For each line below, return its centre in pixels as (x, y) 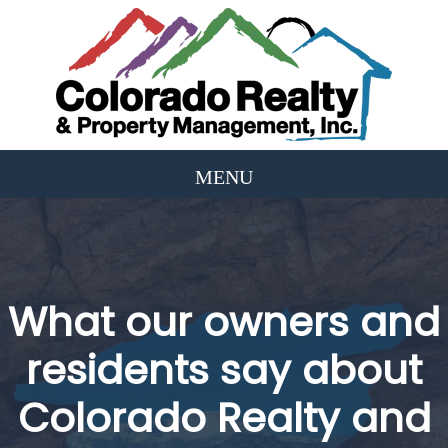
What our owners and (224, 322)
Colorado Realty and (224, 418)
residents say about (224, 370)
